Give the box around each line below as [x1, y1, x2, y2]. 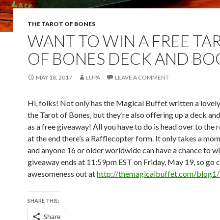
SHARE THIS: [27, 197, 59, 204]
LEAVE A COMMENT [115, 73, 169, 81]
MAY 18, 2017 [36, 73, 72, 81]
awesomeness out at [27, 168, 97, 178]
